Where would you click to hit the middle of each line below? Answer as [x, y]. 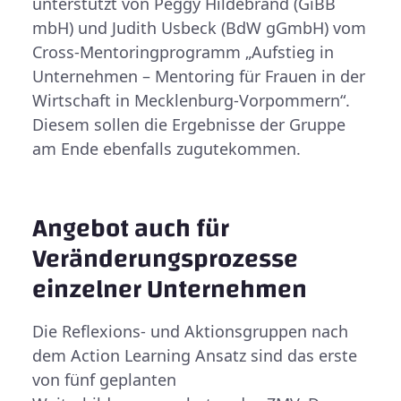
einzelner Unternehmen [170, 290]
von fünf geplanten [104, 380]
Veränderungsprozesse [165, 259]
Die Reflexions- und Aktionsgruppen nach [190, 331]
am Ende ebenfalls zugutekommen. [166, 149]
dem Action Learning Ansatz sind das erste [195, 355]
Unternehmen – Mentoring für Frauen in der [199, 76]
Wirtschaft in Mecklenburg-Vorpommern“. [191, 100]
